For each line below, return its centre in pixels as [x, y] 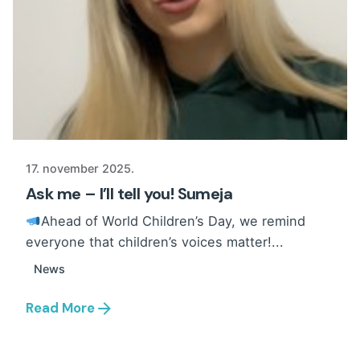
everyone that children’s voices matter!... [155, 242]
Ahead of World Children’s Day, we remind [173, 221]
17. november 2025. [80, 169]
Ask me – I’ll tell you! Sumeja [129, 194]
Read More [60, 308]
